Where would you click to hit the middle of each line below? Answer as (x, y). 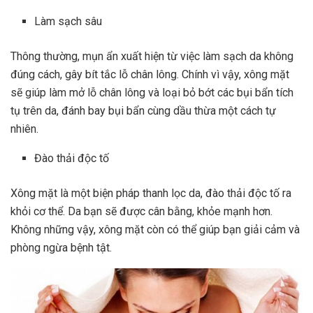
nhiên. (24, 129)
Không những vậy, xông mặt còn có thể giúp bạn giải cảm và (155, 230)
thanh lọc (163, 194)
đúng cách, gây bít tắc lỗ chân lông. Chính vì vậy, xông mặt (150, 75)
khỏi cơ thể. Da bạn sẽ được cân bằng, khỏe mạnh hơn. (141, 212)
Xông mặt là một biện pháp (75, 194)
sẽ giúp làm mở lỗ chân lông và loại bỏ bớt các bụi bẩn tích (152, 93)
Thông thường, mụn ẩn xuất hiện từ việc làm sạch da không (152, 57)
